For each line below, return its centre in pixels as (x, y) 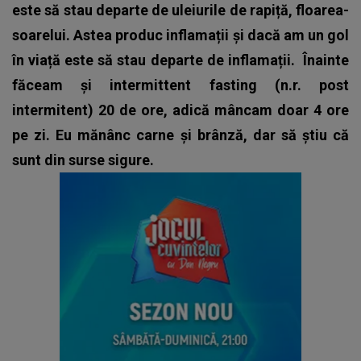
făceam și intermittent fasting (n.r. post (180, 85)
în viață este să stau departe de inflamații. (158, 60)
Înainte (326, 60)
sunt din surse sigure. (83, 160)
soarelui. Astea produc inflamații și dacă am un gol (180, 35)
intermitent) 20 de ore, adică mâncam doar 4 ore (180, 110)
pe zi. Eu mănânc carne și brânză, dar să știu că (180, 135)
